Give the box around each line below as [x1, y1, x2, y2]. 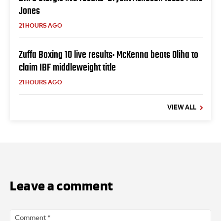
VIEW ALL [167, 103, 196, 112]
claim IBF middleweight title [19, 61, 116, 73]
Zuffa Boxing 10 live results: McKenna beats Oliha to [19, 48, 198, 60]
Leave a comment [10, 179, 113, 194]
